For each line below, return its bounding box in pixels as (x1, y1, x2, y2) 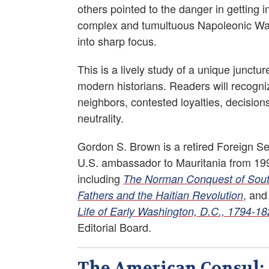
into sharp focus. (77, 33, 157, 49)
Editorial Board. (77, 219, 151, 235)
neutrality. (77, 110, 124, 126)
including (77, 171, 123, 187)
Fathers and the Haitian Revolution (77, 187, 243, 203)
